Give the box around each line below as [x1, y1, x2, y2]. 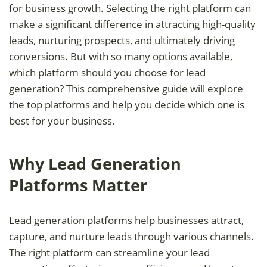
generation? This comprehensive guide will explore [9, 81, 243, 95]
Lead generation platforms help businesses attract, [9, 213, 244, 227]
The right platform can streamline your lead [9, 245, 210, 259]
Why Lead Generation [9, 153, 181, 175]
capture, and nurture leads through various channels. [9, 229, 254, 243]
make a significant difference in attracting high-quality [9, 17, 256, 31]
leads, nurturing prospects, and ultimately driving [9, 33, 235, 47]
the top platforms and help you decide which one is [9, 97, 244, 111]
